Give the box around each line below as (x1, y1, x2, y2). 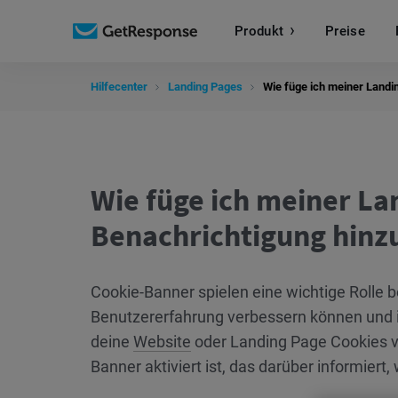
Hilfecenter (91, 80, 147, 93)
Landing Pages (168, 80, 243, 93)
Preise (325, 22, 365, 39)
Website (133, 332, 191, 351)
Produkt (235, 22, 284, 39)
